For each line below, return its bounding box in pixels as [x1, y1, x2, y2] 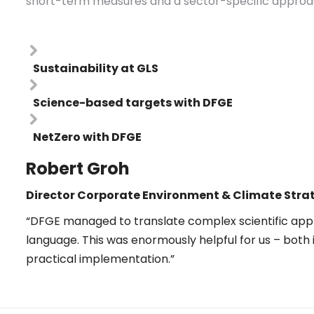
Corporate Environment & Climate [75, 187, 285, 203]
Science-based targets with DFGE [33, 95, 233, 111]
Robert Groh [26, 157, 130, 180]
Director [26, 187, 76, 203]
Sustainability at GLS [33, 60, 159, 76]
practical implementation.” [26, 251, 175, 267]
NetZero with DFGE [33, 129, 142, 145]
